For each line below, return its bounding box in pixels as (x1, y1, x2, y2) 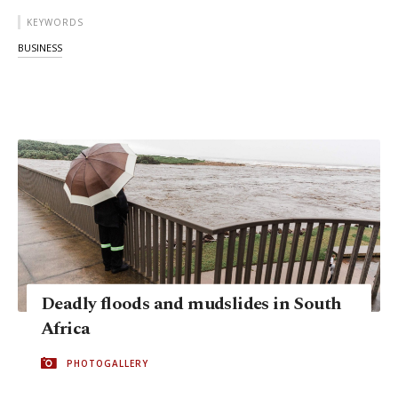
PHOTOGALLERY (67, 356, 148, 370)
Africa (41, 314, 91, 342)
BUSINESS (18, 41, 62, 54)
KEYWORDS (27, 16, 84, 28)
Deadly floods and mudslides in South (41, 290, 342, 317)
